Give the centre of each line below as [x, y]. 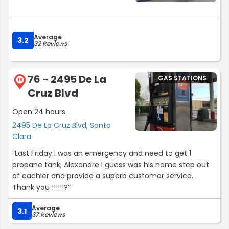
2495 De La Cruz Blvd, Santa [62, 125]
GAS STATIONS [182, 78]
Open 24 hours [39, 112]
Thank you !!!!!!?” [41, 187]
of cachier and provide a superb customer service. [103, 176]
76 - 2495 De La [67, 79]
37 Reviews [48, 215]
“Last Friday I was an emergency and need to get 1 [102, 154]
